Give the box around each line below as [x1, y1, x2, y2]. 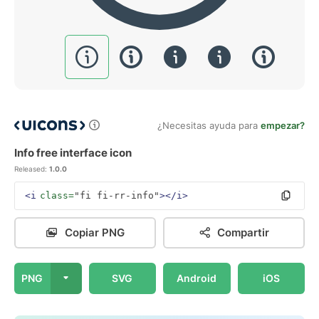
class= [40, 190, 74, 201]
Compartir [217, 226, 269, 239]
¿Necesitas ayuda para [157, 120, 261, 131]
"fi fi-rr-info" [74, 190, 159, 201]
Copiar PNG [64, 226, 125, 239]
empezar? [261, 120, 305, 131]
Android [177, 272, 217, 284]
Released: [14, 164, 47, 173]
